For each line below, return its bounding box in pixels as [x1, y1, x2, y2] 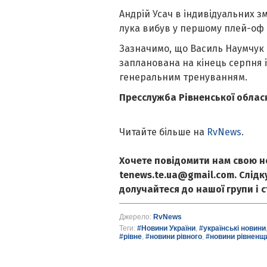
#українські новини [198, 224, 266, 233]
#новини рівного [145, 232, 202, 241]
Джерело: [119, 213, 153, 222]
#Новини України [136, 224, 195, 233]
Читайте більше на [119, 126, 207, 138]
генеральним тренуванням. [119, 72, 247, 83]
